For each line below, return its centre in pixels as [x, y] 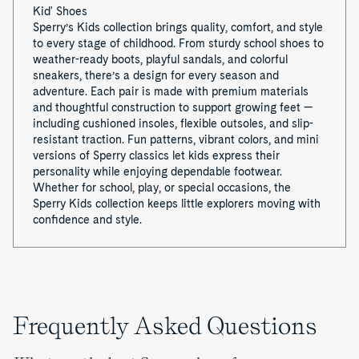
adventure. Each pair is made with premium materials [171, 92]
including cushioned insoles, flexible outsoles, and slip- [173, 124]
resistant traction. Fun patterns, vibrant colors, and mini [176, 140]
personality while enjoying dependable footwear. [157, 172]
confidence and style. [87, 220]
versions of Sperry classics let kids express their [156, 156]
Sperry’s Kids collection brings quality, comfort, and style [178, 28]
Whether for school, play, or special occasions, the [162, 188]
